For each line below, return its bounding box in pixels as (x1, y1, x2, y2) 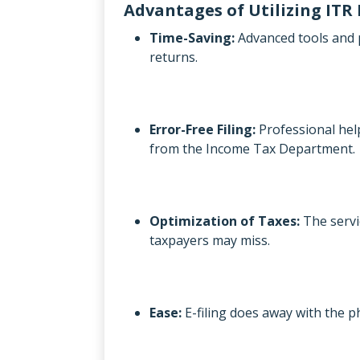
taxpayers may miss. (149, 231, 270, 249)
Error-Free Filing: (149, 120, 256, 138)
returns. (149, 47, 198, 66)
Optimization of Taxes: (149, 211, 300, 230)
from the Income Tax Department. (149, 139, 355, 157)
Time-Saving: (149, 28, 238, 47)
